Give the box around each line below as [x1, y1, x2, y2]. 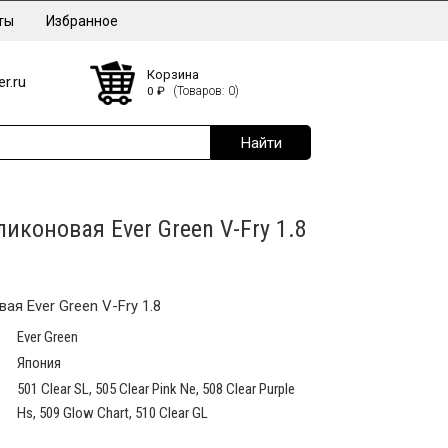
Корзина [146, 66, 199, 82]
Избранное [46, 13, 118, 29]
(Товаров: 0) [172, 83, 239, 98]
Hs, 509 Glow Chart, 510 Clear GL [16, 403, 208, 422]
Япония [16, 353, 61, 372]
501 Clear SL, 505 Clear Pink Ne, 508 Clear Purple [16, 379, 295, 398]
